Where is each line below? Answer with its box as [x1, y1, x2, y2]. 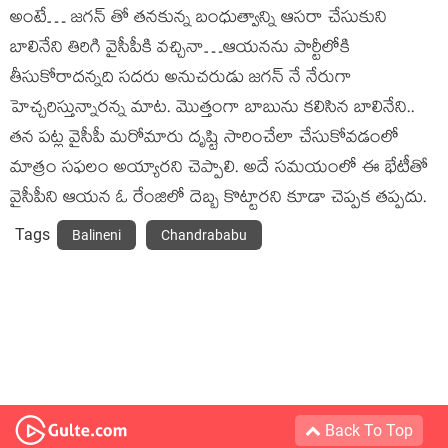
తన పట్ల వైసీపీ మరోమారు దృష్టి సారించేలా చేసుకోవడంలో [10, 125, 399, 155]
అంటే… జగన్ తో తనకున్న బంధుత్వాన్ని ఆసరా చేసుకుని [10, 5, 387, 35]
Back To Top [321, 421, 413, 441]
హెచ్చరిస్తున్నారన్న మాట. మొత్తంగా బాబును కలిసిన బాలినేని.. [10, 95, 415, 125]
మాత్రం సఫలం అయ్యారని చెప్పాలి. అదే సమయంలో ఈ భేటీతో [10, 155, 428, 185]
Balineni [72, 227, 121, 244]
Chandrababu [161, 227, 247, 244]
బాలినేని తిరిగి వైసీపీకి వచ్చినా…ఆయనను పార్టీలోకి [10, 35, 350, 65]
